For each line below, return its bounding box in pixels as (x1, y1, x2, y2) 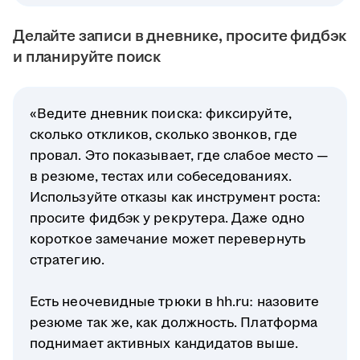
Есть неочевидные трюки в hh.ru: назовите (30, 292, 320, 313)
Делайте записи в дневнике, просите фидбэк (13, 25, 347, 48)
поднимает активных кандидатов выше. (30, 334, 298, 354)
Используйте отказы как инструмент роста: (30, 188, 321, 208)
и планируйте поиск (13, 46, 162, 69)
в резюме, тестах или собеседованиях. (30, 167, 292, 187)
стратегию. (30, 251, 104, 271)
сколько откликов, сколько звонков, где (30, 125, 298, 145)
